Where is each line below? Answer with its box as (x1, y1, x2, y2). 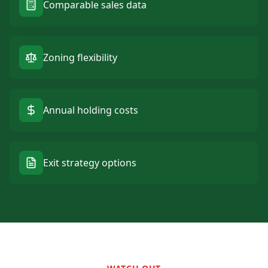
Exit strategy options (43, 156, 136, 169)
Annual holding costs (43, 103, 138, 117)
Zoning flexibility (43, 51, 117, 64)
